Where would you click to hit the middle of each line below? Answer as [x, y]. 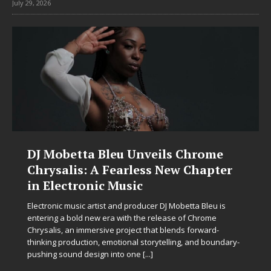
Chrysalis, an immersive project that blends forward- [123, 230]
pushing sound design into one [85, 254]
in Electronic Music [85, 186]
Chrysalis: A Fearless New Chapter [130, 170]
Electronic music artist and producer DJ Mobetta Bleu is [126, 206]
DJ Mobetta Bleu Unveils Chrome [125, 154]
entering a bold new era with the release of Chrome [122, 218]
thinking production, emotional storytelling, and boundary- [133, 242]
